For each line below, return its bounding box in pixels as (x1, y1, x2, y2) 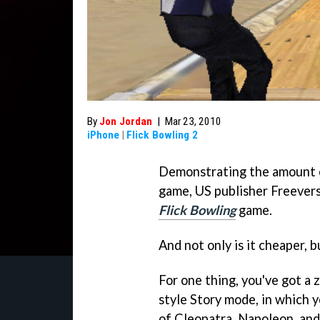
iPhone (87, 129, 119, 141)
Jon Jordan (99, 115, 152, 128)
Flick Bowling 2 (126, 129, 198, 141)
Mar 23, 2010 (165, 115, 221, 128)
